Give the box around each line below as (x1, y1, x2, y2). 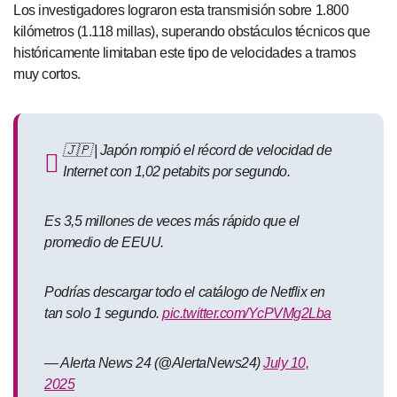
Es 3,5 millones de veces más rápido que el (44, 214, 300, 230)
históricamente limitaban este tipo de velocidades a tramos (13, 45, 356, 61)
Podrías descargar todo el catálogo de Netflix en (44, 284, 325, 300)
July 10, (263, 355, 309, 371)
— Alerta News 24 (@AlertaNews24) (44, 355, 264, 371)
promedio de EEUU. (44, 235, 164, 251)
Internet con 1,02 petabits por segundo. (63, 164, 291, 180)
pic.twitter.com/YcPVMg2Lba (162, 306, 331, 322)
